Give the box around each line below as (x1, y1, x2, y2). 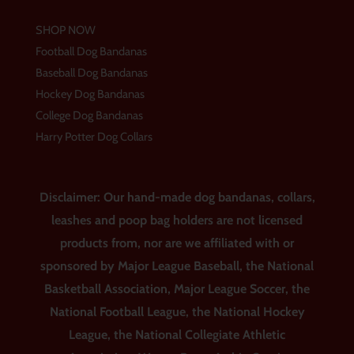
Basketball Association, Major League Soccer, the (44, 281, 310, 297)
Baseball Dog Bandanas (35, 66, 148, 81)
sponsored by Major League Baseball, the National (40, 258, 314, 274)
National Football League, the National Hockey (49, 304, 305, 320)
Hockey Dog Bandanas (35, 87, 145, 102)
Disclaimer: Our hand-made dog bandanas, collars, (39, 190, 315, 205)
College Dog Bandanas (35, 108, 143, 123)
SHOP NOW (35, 23, 96, 38)
